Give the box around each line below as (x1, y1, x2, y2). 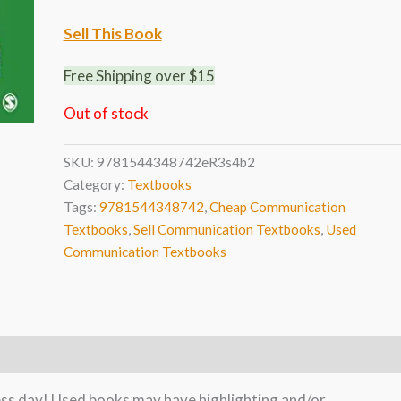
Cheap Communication (209, 199, 346, 216)
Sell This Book (63, 24, 162, 44)
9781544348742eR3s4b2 (96, 154, 255, 171)
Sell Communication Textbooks (132, 221, 320, 238)
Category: (63, 176, 127, 193)
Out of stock (63, 103, 149, 123)
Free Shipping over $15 (63, 65, 215, 85)
